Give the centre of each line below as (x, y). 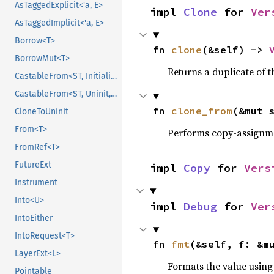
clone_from (202, 111)
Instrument (36, 183)
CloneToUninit (42, 112)
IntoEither (34, 218)
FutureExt (33, 165)
